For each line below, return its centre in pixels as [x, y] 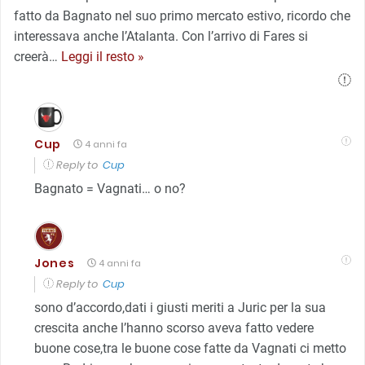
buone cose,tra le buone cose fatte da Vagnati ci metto [190, 348]
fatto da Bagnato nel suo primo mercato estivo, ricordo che [182, 15]
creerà [31, 56]
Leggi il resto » [103, 56]
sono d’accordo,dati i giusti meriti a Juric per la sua [180, 307]
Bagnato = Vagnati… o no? [110, 188]
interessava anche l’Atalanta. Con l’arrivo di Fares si [161, 36]
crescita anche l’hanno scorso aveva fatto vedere [174, 328]
